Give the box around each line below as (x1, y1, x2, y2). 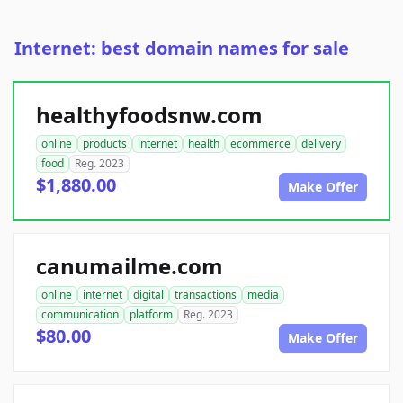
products (83, 136, 127, 152)
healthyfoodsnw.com (36, 100, 263, 130)
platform (130, 307, 173, 323)
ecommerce (230, 136, 291, 152)
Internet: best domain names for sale (14, 36, 349, 61)
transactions (175, 287, 237, 303)
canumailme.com (36, 251, 223, 282)
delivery (301, 136, 341, 152)
